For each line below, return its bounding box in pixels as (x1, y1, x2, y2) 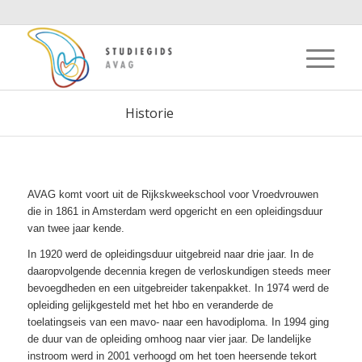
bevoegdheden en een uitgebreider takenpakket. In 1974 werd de (27, 282, 329, 295)
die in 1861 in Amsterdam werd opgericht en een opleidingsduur (27, 205, 322, 218)
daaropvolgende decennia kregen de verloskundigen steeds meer (27, 265, 330, 278)
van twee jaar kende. (27, 222, 124, 235)
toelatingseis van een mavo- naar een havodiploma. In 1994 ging (27, 316, 329, 329)
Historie (125, 104, 175, 122)
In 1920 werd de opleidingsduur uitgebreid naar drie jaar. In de (27, 248, 314, 261)
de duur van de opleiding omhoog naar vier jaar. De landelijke (27, 333, 311, 346)
